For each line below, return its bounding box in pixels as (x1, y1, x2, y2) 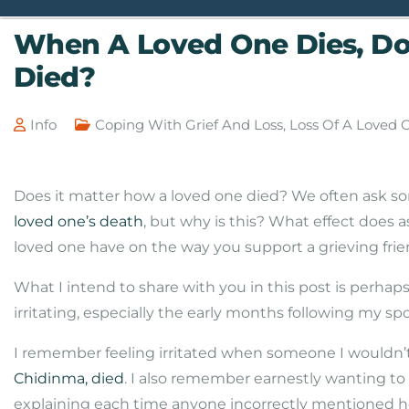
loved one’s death (14, 213, 143, 230)
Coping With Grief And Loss (95, 116, 283, 133)
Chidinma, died (14, 370, 124, 387)
